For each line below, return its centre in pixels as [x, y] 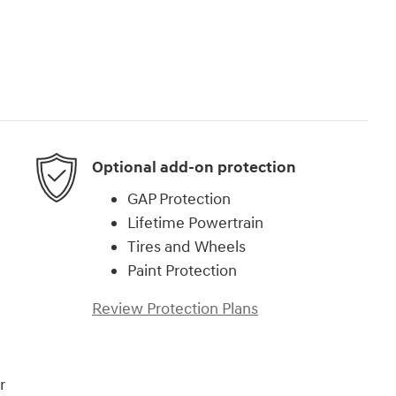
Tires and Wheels [187, 247]
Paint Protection [182, 270]
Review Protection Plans [175, 308]
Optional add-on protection [194, 168]
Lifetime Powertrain [195, 223]
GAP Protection [179, 199]
